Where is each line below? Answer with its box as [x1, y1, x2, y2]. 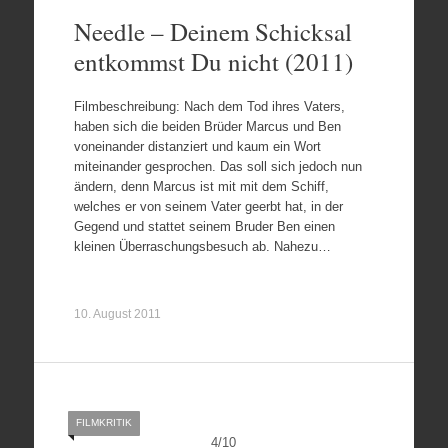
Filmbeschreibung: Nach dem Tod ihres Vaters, [73, 98, 345, 114]
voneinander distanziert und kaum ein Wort [73, 138, 321, 154]
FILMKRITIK [75, 416, 132, 428]
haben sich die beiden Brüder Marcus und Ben [73, 118, 341, 134]
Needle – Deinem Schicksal [73, 15, 352, 48]
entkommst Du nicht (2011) [73, 45, 353, 78]
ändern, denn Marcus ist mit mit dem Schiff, [73, 178, 329, 194]
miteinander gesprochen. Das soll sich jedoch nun [73, 158, 362, 174]
